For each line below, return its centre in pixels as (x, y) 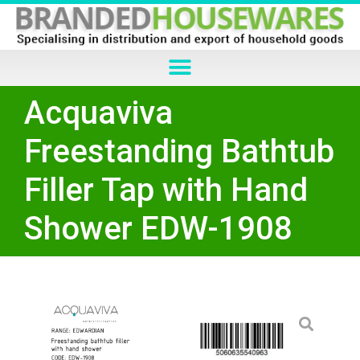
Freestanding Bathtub (179, 151)
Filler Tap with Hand (166, 190)
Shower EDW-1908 (158, 228)
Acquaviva (98, 112)
